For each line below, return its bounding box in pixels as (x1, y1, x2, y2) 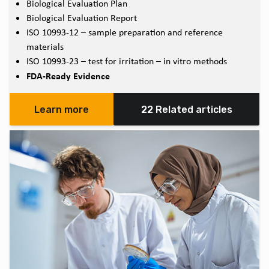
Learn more (34, 103, 89, 115)
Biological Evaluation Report (26, 11, 137, 24)
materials (26, 40, 64, 53)
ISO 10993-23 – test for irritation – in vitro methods (26, 54, 227, 67)
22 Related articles (141, 103, 232, 115)
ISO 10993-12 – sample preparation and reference (26, 25, 223, 38)
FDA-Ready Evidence (26, 68, 110, 82)
